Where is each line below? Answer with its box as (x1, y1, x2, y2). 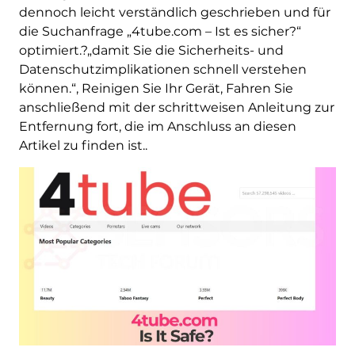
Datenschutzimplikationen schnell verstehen (18, 62, 307, 77)
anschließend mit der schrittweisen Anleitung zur (18, 100, 334, 115)
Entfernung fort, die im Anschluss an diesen (18, 119, 296, 134)
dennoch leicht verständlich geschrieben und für (18, 5, 330, 20)
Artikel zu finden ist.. (18, 138, 147, 153)
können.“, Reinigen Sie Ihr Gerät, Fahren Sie (18, 81, 293, 96)
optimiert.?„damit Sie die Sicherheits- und (18, 43, 284, 58)
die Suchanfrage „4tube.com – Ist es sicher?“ (18, 24, 301, 39)
